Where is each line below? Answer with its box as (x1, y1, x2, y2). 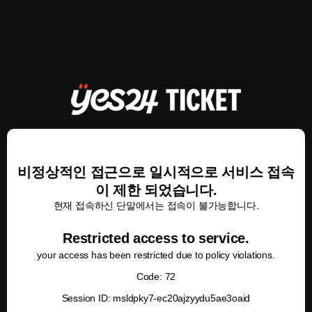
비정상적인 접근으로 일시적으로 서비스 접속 (17, 164, 295, 180)
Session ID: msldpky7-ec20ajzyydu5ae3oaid (61, 292, 251, 304)
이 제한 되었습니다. (95, 182, 217, 198)
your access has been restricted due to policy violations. (37, 249, 275, 260)
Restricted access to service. (63, 231, 249, 246)
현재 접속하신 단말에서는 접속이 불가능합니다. (53, 200, 259, 211)
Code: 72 (136, 271, 176, 282)
